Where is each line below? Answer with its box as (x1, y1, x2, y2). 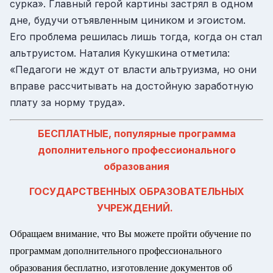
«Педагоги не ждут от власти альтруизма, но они (10, 63, 257, 76)
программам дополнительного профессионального (10, 243, 222, 257)
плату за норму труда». (10, 96, 125, 109)
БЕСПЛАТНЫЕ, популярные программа (37, 127, 236, 140)
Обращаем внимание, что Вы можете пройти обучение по (10, 226, 251, 239)
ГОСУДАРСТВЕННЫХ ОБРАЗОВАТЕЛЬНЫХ (29, 185, 244, 197)
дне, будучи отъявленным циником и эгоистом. (10, 14, 246, 27)
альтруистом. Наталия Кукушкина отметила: (10, 47, 230, 60)
